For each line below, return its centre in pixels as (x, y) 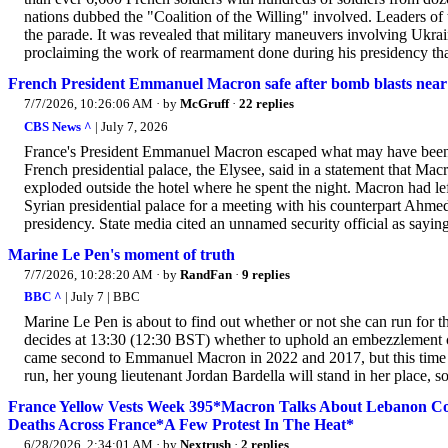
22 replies (266, 104)
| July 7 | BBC (101, 297)
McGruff (204, 104)
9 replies (266, 274)
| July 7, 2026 (130, 126)
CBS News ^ (58, 126)
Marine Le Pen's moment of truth (121, 254)
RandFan (206, 274)
